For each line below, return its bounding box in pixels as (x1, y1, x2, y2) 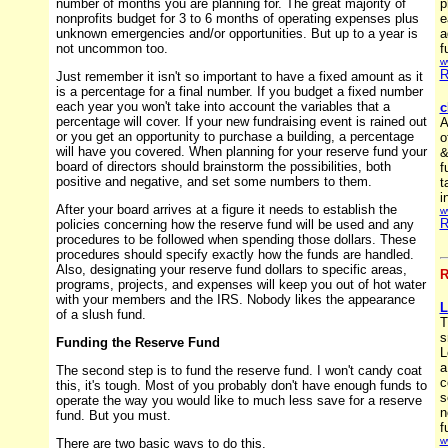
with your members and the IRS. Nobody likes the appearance (55, 292, 415, 308)
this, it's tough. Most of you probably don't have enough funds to (55, 378, 427, 394)
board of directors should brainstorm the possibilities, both (55, 159, 391, 175)
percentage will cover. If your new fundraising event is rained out (55, 114, 427, 130)
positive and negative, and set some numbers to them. (55, 174, 372, 190)
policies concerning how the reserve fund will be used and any (55, 217, 414, 233)
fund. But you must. (55, 408, 171, 424)
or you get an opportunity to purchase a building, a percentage (55, 129, 414, 145)
